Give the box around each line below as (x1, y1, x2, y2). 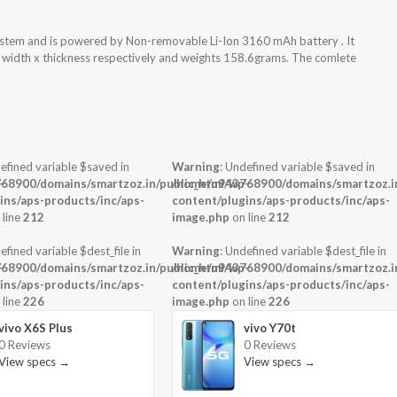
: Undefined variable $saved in (220, 160, 376, 175)
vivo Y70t (244, 321, 297, 336)
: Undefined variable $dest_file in (220, 244, 387, 259)
